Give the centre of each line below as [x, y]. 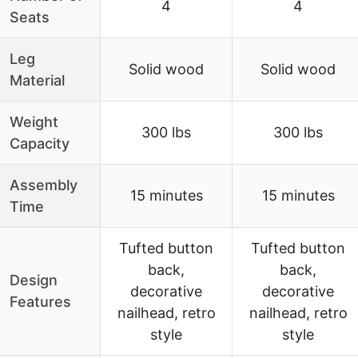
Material [37, 80]
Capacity [40, 143]
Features [40, 301]
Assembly [44, 185]
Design [34, 280]
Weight [34, 121]
